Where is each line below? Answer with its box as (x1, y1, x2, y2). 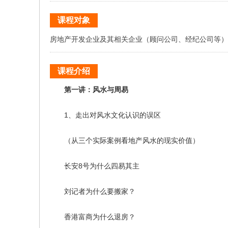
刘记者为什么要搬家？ (50, 187, 135, 195)
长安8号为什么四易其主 (50, 162, 139, 170)
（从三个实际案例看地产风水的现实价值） (50, 136, 199, 145)
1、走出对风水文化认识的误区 (50, 111, 161, 119)
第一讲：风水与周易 (50, 85, 128, 94)
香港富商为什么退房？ (50, 213, 135, 221)
